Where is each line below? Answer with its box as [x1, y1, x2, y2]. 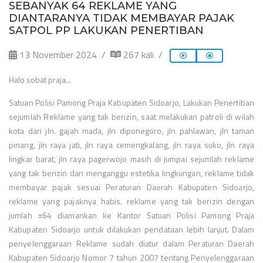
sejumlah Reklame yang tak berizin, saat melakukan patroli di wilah [9, 110, 254, 123]
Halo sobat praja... [9, 73, 71, 86]
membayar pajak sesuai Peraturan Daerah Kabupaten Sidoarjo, [9, 180, 254, 193]
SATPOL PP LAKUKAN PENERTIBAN [9, 23, 204, 37]
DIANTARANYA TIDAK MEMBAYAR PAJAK [9, 11, 234, 25]
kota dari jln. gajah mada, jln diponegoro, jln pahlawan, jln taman [9, 124, 254, 137]
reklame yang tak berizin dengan [126, 194, 254, 207]
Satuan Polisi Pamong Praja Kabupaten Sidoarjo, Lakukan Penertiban [9, 96, 254, 109]
